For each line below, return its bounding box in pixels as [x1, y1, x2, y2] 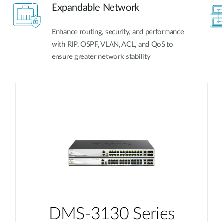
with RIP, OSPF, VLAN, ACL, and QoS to [52, 40, 173, 48]
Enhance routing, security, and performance [52, 28, 184, 36]
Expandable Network [52, 2, 139, 13]
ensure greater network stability [52, 53, 151, 60]
